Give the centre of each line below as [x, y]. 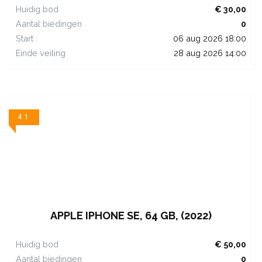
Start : [27, 38]
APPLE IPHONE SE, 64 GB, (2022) [131, 215]
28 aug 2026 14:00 [210, 53]
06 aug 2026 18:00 [210, 38]
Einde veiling [41, 53]
